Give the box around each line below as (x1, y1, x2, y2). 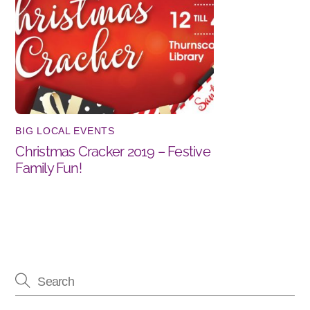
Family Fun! (15, 159, 82, 176)
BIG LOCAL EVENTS (15, 125, 115, 136)
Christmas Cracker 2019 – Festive (15, 143, 210, 160)
